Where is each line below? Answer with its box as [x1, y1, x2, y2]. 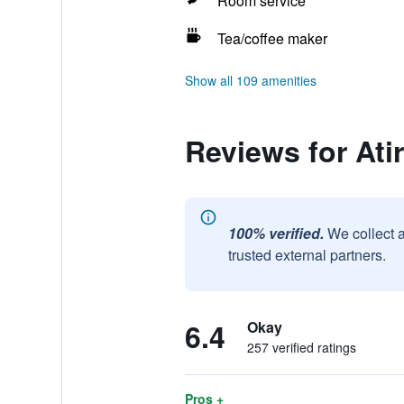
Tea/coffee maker [216, 28, 327, 49]
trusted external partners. [227, 244, 386, 265]
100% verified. [227, 223, 324, 243]
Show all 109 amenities [184, 71, 317, 89]
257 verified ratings [246, 338, 356, 356]
